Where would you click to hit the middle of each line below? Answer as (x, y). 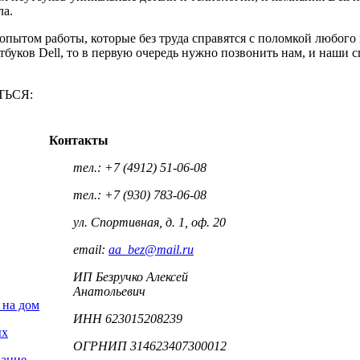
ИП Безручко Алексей (131, 277)
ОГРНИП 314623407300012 (150, 346)
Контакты (79, 141)
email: (91, 250)
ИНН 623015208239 (128, 319)
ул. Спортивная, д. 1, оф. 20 (149, 223)
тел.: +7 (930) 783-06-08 (140, 195)
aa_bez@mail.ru (151, 250)
